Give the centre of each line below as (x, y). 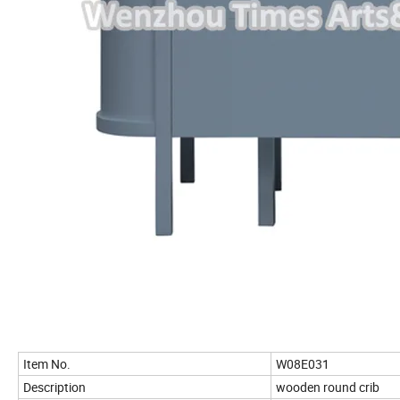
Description (54, 387)
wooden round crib (328, 387)
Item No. (47, 363)
